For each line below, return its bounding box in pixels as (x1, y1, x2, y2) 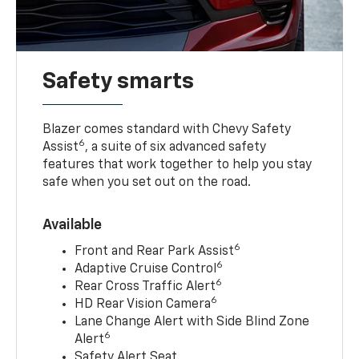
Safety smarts (42, 70, 195, 93)
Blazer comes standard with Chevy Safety (42, 123, 292, 136)
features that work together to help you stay (42, 158, 313, 171)
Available (42, 217, 103, 232)
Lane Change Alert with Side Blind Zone (75, 315, 310, 329)
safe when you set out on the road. (42, 175, 252, 189)
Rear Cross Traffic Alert (75, 280, 216, 293)
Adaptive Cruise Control (75, 262, 217, 276)
